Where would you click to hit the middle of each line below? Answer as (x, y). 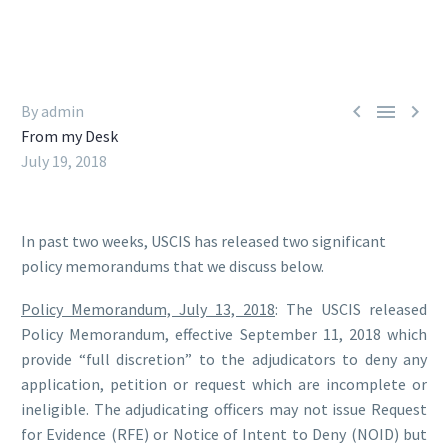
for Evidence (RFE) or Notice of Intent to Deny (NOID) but (224, 433)
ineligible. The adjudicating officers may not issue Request (224, 408)
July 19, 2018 (64, 161)
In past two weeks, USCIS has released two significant (203, 241)
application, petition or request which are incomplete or (224, 383)
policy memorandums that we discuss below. (172, 266)
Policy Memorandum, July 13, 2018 (148, 308)
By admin (52, 111)
